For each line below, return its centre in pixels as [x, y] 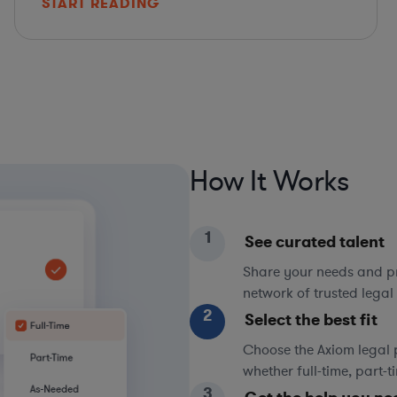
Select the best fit [311, 319]
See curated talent [315, 241]
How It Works [269, 181]
